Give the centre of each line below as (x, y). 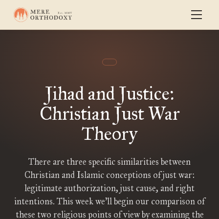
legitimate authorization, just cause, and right (109, 188)
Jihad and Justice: (109, 93)
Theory (109, 133)
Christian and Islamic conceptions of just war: (109, 175)
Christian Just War (109, 113)
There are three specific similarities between (109, 162)
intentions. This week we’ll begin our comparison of (109, 201)
